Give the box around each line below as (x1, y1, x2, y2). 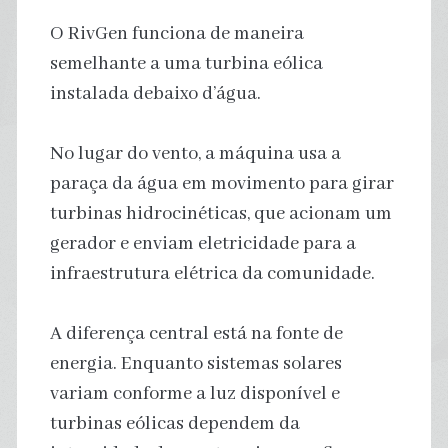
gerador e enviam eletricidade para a (49, 231, 356, 256)
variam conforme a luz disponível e (49, 381, 340, 406)
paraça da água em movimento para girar (49, 171, 394, 196)
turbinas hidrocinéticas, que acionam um (49, 201, 392, 226)
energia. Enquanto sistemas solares (49, 351, 342, 376)
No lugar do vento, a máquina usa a (49, 141, 341, 166)
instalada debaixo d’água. (49, 81, 261, 106)
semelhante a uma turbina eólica (49, 51, 323, 76)
